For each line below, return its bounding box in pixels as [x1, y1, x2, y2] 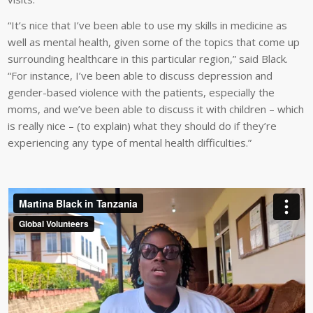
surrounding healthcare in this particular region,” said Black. [8, 51, 289, 66]
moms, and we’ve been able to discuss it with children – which [8, 101, 305, 116]
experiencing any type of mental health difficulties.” [8, 135, 252, 150]
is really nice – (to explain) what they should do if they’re [8, 118, 277, 133]
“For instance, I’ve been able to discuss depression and [8, 68, 273, 82]
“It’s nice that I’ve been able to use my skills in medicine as [8, 17, 288, 32]
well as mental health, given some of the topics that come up [8, 34, 300, 49]
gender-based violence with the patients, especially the [8, 85, 275, 99]
